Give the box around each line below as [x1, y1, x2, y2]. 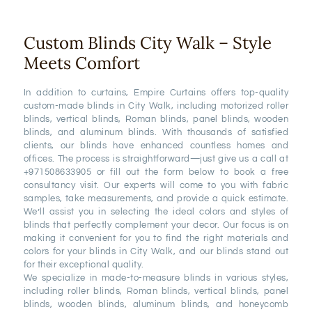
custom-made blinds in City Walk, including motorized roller [23, 100, 289, 111]
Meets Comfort [23, 52, 140, 74]
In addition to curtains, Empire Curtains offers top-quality [23, 87, 289, 97]
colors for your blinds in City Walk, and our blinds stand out [23, 246, 289, 256]
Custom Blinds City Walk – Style [23, 31, 272, 54]
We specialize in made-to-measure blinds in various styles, [23, 272, 289, 283]
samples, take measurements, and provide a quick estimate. [23, 193, 289, 203]
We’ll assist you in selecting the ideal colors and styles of [23, 206, 289, 217]
